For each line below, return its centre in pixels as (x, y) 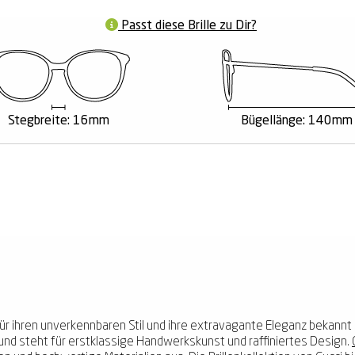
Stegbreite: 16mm (59, 121)
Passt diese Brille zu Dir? (187, 26)
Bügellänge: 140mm (296, 121)
